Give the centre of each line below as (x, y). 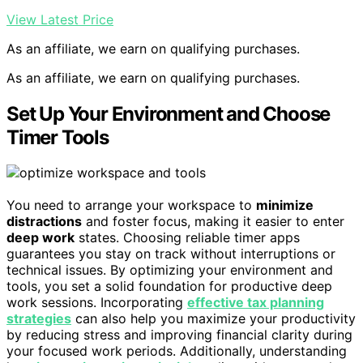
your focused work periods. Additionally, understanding (177, 351)
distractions (44, 222)
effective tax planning (256, 303)
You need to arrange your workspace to (131, 205)
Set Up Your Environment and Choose (169, 113)
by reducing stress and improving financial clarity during (179, 335)
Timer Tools (58, 137)
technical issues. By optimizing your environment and (170, 270)
